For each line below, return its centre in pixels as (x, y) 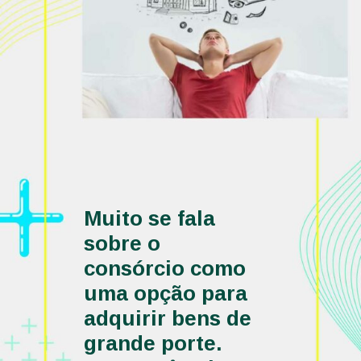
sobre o (122, 243)
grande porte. (154, 343)
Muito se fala (150, 218)
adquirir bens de (168, 318)
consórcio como (165, 268)
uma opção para (166, 293)
